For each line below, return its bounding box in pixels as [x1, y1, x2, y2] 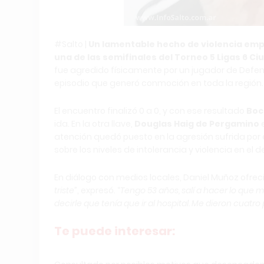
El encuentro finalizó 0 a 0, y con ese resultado [54, 105, 246, 117]
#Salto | [54, 38, 88, 50]
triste [54, 184, 74, 196]
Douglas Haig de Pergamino [134, 118, 259, 130]
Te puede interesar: [54, 223, 175, 239]
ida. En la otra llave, [54, 118, 134, 130]
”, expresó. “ [74, 184, 120, 196]
